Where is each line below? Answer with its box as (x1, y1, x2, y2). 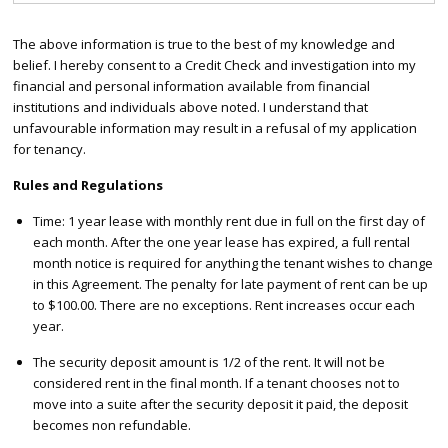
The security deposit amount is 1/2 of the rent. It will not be (32, 353, 385, 372)
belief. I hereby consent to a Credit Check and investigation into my (12, 56, 416, 75)
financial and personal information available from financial (12, 77, 370, 96)
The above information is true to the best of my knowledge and (12, 35, 395, 54)
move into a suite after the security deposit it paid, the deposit (32, 395, 408, 414)
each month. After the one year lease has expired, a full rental (32, 233, 410, 252)
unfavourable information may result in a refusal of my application (12, 119, 417, 138)
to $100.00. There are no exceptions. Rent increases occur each (32, 296, 415, 315)
